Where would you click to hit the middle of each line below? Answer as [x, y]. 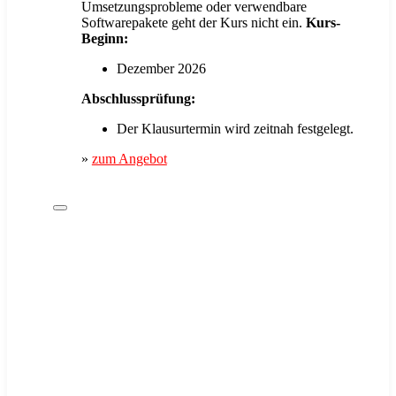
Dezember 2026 [161, 68]
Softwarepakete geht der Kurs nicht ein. [193, 22]
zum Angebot [129, 158]
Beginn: [104, 38]
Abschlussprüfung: [138, 98]
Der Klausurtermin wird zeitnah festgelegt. [235, 128]
